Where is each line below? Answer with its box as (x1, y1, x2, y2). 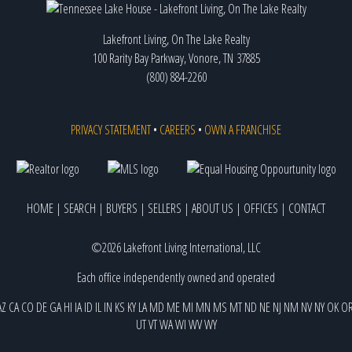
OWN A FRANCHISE (204, 120, 281, 138)
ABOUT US (192, 199, 233, 217)
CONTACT (288, 199, 325, 217)
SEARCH (64, 199, 96, 217)
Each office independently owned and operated (77, 268, 275, 286)
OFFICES (244, 199, 278, 217)
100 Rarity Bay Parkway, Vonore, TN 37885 (92, 49, 260, 67)
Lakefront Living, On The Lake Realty (102, 30, 250, 48)
